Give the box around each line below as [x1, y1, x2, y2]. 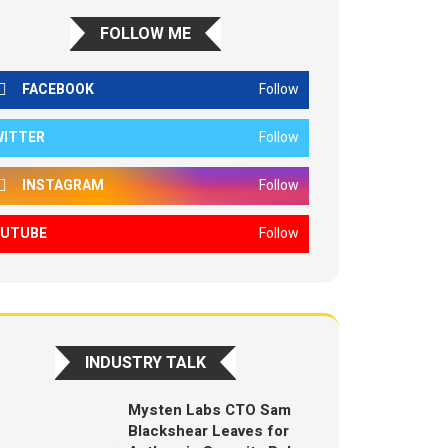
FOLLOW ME [100, 22, 192, 46]
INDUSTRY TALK [85, 351, 207, 375]
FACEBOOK [22, 79, 95, 100]
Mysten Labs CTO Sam [127, 399, 291, 421]
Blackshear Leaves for [127, 420, 289, 442]
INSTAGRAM [22, 175, 105, 196]
